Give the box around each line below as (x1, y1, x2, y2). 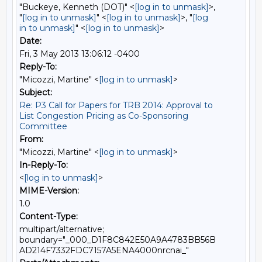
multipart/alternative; (19, 224, 104, 235)
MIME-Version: (19, 185, 79, 196)
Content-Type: (19, 211, 78, 222)
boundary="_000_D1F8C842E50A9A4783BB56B (19, 235, 216, 245)
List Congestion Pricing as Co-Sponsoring (19, 111, 188, 121)
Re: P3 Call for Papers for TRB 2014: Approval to (19, 100, 213, 111)
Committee (19, 121, 67, 132)
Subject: (19, 87, 52, 98)
